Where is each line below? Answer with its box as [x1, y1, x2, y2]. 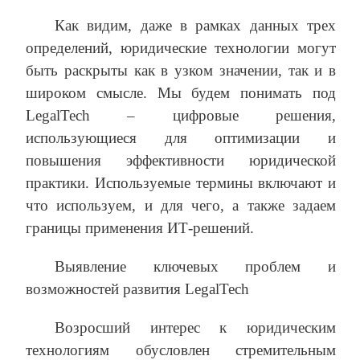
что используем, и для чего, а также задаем [26, 197, 336, 215]
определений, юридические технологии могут [26, 39, 336, 57]
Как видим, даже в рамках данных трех [55, 17, 336, 35]
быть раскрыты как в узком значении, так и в [26, 62, 336, 80]
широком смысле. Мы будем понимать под [26, 84, 336, 102]
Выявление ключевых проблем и [55, 258, 336, 276]
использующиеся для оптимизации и [26, 129, 336, 147]
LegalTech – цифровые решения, [26, 107, 336, 125]
